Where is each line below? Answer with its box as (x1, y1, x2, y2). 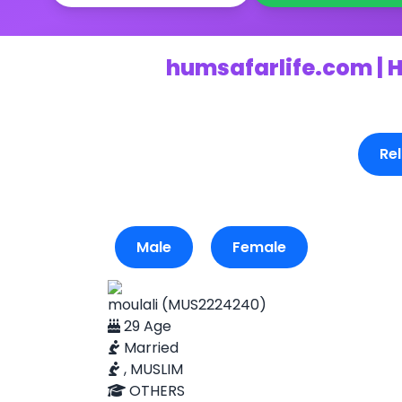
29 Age (120, 316, 171, 336)
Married (120, 337, 179, 358)
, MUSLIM (120, 359, 183, 380)
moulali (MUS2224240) (108, 294, 267, 315)
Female (232, 237, 286, 258)
